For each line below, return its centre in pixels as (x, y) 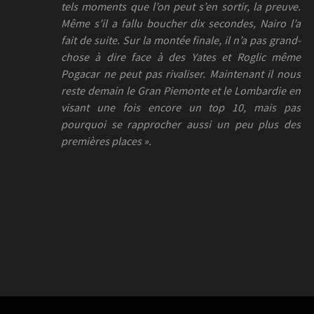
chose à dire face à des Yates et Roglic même (181, 56)
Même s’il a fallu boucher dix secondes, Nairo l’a (181, 23)
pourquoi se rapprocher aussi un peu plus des (181, 124)
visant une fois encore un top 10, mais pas (181, 107)
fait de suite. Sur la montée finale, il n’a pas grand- (181, 40)
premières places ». (106, 141)
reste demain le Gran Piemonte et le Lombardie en (181, 90)
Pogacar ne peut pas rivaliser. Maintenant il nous (181, 73)
